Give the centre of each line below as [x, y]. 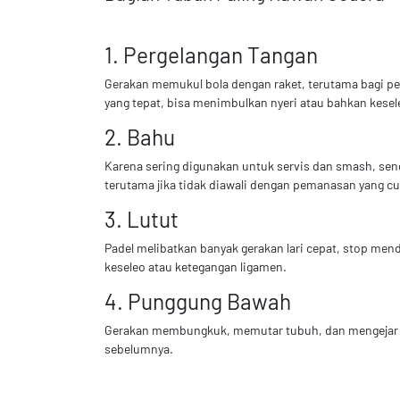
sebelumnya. [139, 349]
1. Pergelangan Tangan [211, 55]
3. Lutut [142, 219]
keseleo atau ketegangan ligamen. [196, 267]
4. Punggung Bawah [198, 301]
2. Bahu [140, 137]
